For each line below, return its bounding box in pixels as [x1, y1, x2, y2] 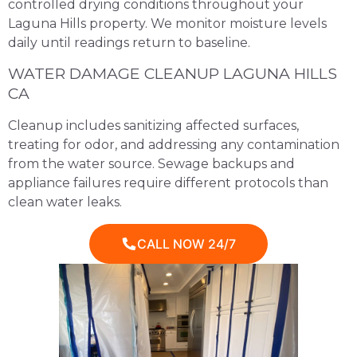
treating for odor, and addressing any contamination [8, 137, 339, 153]
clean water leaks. [8, 194, 122, 210]
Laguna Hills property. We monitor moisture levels [8, 16, 327, 32]
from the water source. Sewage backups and [8, 156, 295, 172]
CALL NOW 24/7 [136, 235, 236, 252]
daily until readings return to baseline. [8, 35, 250, 51]
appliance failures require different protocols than [8, 175, 328, 191]
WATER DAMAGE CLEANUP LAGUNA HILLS [8, 64, 337, 84]
